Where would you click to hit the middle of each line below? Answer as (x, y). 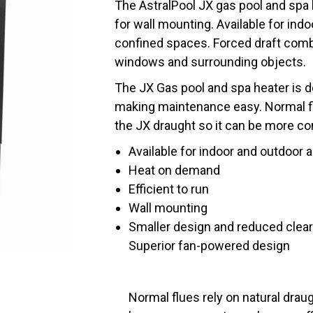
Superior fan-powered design (209, 246)
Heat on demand (174, 170)
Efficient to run (169, 189)
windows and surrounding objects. (210, 62)
